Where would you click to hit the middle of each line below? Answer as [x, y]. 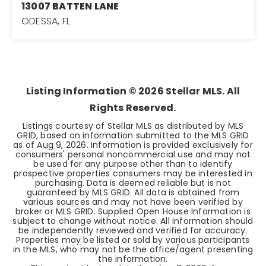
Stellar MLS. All [202, 91]
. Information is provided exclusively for [170, 145]
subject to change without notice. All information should [133, 221]
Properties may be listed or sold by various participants [133, 240]
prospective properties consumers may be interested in [133, 173]
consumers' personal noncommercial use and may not [133, 154]
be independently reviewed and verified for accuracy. [133, 230]
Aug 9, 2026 [62, 145]
